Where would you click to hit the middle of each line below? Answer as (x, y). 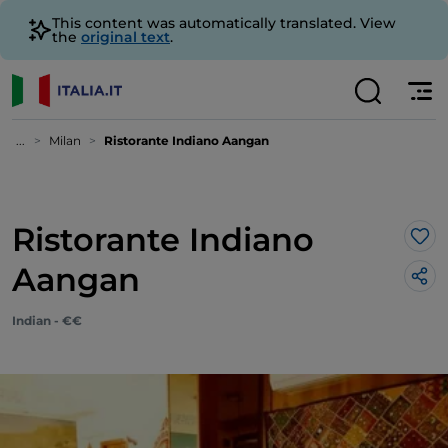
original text (125, 37)
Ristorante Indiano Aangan (186, 140)
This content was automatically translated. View (224, 23)
